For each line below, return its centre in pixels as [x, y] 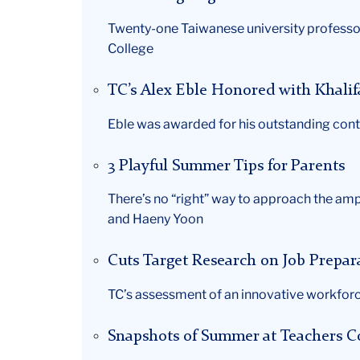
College [131, 49]
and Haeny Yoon [155, 219]
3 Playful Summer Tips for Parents [226, 166]
